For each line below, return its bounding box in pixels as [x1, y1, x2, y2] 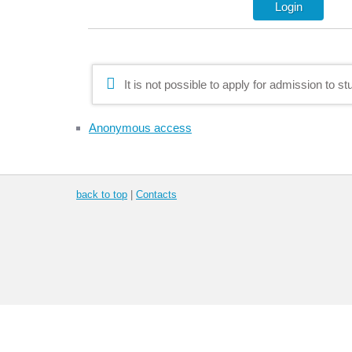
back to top [76, 188, 127, 200]
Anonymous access [89, 120, 192, 134]
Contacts [136, 188, 177, 200]
